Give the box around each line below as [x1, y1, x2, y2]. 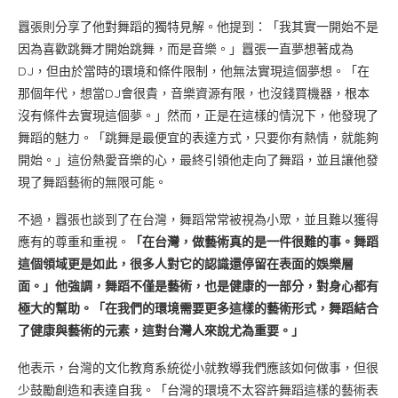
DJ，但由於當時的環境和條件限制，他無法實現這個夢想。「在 [18, 62, 370, 79]
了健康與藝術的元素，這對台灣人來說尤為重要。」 [18, 322, 304, 338]
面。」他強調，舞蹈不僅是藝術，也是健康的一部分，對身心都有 [18, 277, 378, 294]
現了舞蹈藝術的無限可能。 [18, 173, 167, 190]
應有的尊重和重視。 [18, 233, 130, 250]
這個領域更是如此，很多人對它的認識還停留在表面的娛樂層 [18, 255, 354, 272]
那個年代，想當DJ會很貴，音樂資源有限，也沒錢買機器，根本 [18, 84, 370, 101]
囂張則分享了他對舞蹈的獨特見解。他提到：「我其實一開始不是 [18, 18, 378, 35]
